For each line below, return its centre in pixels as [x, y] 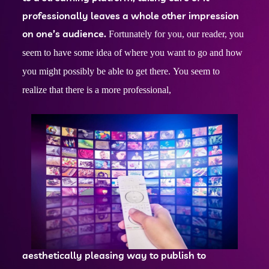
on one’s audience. [66, 34]
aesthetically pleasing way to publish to [114, 255]
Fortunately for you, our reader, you [177, 34]
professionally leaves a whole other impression [131, 16]
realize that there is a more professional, [97, 90]
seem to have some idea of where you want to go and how [133, 53]
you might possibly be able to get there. [98, 71]
